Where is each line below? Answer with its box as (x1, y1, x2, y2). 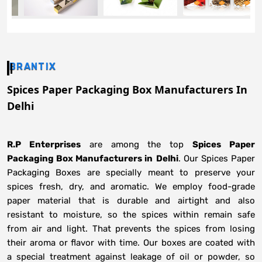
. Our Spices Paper (178, 153, 255, 164)
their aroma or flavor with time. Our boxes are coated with (7, 237, 255, 249)
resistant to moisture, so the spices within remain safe (7, 209, 255, 220)
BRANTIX (9, 61, 57, 73)
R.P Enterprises (7, 139, 81, 150)
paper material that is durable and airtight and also (7, 195, 255, 206)
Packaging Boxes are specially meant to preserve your (7, 167, 255, 178)
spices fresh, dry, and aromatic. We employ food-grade (7, 181, 255, 192)
